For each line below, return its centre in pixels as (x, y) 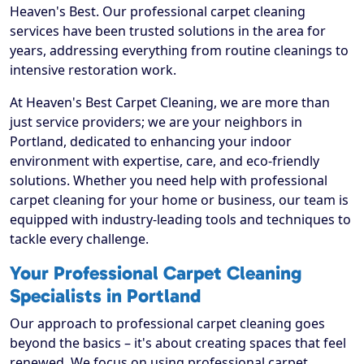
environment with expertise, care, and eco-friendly (165, 161)
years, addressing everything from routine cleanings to (179, 51)
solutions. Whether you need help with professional (169, 181)
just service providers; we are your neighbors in (156, 122)
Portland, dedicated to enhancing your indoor (151, 142)
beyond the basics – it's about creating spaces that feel (178, 343)
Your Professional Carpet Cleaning (156, 273)
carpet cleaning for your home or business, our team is (179, 200)
